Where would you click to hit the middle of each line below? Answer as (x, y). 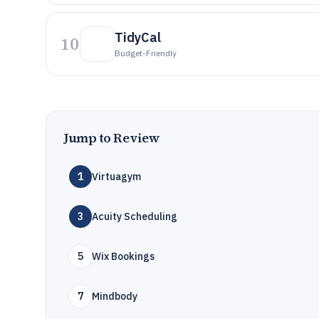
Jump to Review (112, 138)
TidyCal (138, 37)
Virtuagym (116, 177)
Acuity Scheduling (135, 216)
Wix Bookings (123, 256)
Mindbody (115, 296)
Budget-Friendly (146, 53)
